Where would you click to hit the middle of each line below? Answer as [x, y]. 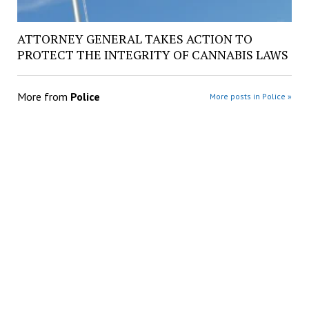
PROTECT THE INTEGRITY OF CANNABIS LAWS [152, 55]
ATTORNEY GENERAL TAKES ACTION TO [134, 39]
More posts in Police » [251, 97]
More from [43, 97]
